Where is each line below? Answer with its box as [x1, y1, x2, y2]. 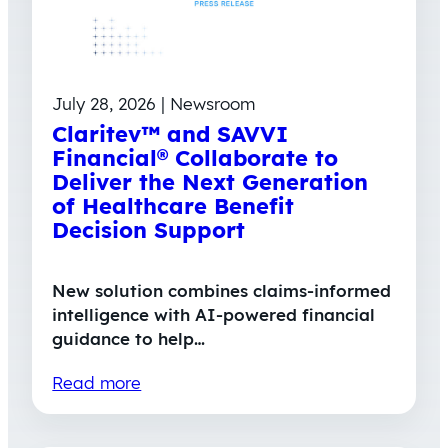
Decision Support [52, 215, 246, 244]
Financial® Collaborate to [52, 143, 339, 172]
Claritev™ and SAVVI [52, 119, 289, 148]
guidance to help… [52, 327, 206, 349]
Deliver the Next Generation [52, 167, 369, 196]
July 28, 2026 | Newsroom [52, 92, 256, 114]
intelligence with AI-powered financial [52, 303, 376, 325]
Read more [52, 371, 142, 393]
